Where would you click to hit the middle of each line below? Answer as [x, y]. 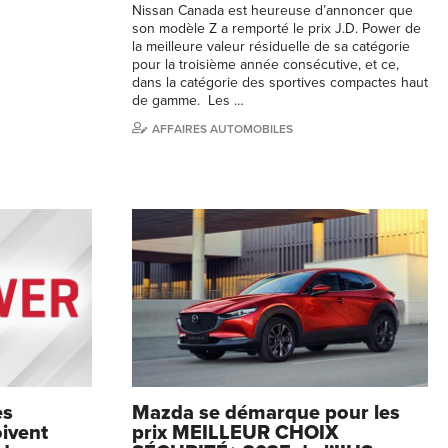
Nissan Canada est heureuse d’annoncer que [272, 11]
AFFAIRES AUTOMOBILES [222, 129]
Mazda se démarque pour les [266, 412]
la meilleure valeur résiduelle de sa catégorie [271, 47]
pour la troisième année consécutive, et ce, [265, 65]
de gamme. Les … [188, 101]
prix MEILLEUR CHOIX [235, 432]
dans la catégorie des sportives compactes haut [280, 83]
